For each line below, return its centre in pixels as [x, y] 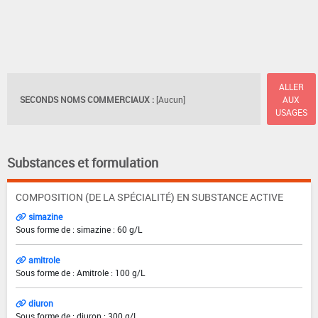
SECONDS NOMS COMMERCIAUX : [87, 99]
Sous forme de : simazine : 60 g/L [79, 230]
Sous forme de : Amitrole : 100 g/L [80, 273]
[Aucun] [171, 99]
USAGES [291, 112]
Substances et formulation [83, 163]
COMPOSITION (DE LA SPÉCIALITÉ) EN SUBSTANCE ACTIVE [149, 197]
